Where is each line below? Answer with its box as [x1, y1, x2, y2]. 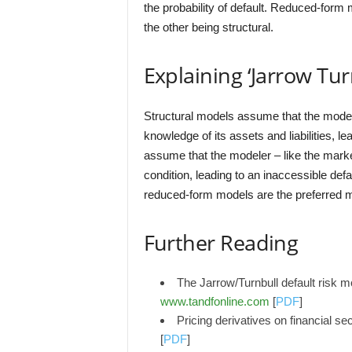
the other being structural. [143, 20, 273, 34]
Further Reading [143, 228, 299, 257]
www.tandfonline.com [159, 295, 269, 308]
